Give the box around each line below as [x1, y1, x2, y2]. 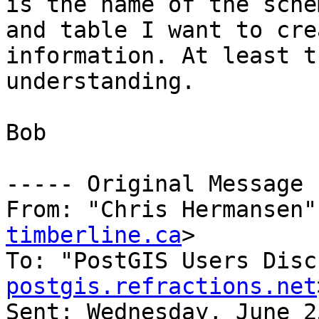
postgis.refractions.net [6, 273, 317, 300]
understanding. [6, 68, 195, 95]
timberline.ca [6, 222, 182, 249]
